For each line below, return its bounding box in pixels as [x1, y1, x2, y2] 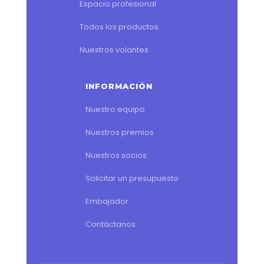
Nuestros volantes [79, 44, 148, 56]
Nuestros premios [85, 127, 154, 138]
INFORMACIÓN [85, 81, 153, 91]
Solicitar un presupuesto [85, 173, 179, 184]
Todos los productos [79, 21, 159, 33]
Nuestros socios [85, 150, 147, 161]
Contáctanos [85, 219, 136, 230]
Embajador [85, 196, 128, 207]
